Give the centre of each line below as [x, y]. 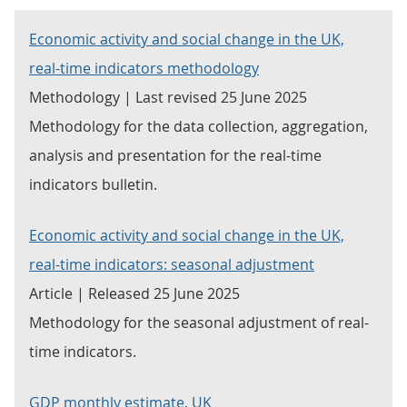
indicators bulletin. [93, 184]
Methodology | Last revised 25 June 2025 [168, 97]
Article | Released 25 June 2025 [134, 293]
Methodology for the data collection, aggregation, [199, 126]
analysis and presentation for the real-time [175, 155]
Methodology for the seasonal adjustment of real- [199, 323]
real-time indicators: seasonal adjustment [172, 264]
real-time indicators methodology [144, 68]
